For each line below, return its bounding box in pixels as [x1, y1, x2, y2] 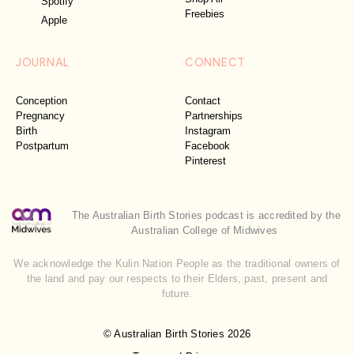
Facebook [185, 140, 230, 153]
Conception [16, 95, 67, 107]
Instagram [185, 125, 231, 137]
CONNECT [185, 53, 246, 70]
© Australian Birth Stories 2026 [103, 328, 251, 341]
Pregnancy [16, 110, 65, 122]
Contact [185, 95, 220, 107]
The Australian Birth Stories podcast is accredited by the [71, 209, 341, 222]
